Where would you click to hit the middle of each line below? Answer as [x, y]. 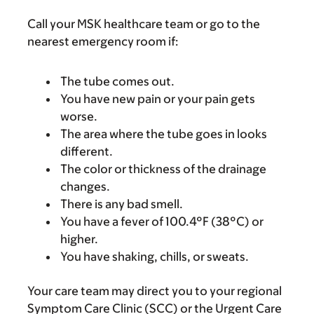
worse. [79, 116]
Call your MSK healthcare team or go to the [144, 24]
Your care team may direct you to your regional [155, 291]
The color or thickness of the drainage [163, 169]
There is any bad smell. [122, 204]
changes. [85, 186]
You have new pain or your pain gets [158, 99]
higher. [79, 239]
